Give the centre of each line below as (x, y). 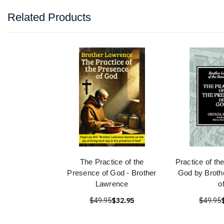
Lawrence (112, 184)
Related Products (49, 17)
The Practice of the (112, 162)
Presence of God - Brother (112, 173)
